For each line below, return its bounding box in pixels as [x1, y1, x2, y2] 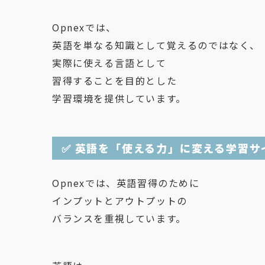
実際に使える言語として [52, 56, 167, 70]
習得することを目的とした [52, 73, 177, 88]
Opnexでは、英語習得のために [52, 176, 200, 190]
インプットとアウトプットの [52, 193, 188, 208]
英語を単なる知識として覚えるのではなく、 [52, 38, 260, 52]
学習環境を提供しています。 [52, 91, 186, 105]
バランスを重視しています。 [52, 211, 186, 225]
